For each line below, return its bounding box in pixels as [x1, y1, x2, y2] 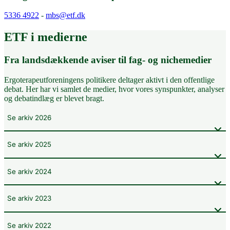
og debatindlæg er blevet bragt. [4, 93, 104, 103]
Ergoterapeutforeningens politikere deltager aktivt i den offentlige [4, 75, 215, 84]
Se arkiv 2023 [7, 194, 51, 203]
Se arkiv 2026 [7, 113, 51, 122]
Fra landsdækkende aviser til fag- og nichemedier [4, 54, 212, 66]
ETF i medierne [4, 30, 87, 44]
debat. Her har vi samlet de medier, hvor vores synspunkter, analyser [4, 84, 224, 93]
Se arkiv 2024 [7, 167, 52, 176]
